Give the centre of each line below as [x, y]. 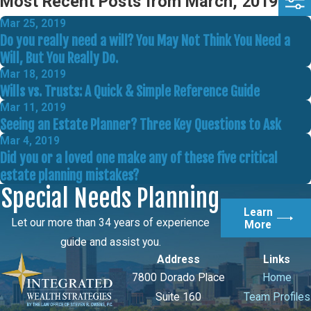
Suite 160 [178, 297]
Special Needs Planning [111, 198]
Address [178, 259]
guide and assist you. [110, 242]
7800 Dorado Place [178, 277]
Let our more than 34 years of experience [111, 222]
